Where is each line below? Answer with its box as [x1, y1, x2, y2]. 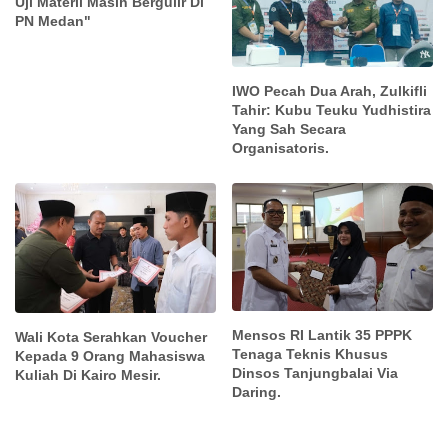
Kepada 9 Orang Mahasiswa [15, 348, 205, 365]
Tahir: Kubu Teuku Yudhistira [232, 102, 432, 119]
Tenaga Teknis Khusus [232, 345, 389, 362]
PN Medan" [15, 12, 91, 29]
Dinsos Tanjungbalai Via [232, 364, 399, 381]
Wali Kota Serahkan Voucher [15, 329, 207, 346]
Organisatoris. [232, 140, 330, 157]
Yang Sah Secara [232, 121, 347, 138]
